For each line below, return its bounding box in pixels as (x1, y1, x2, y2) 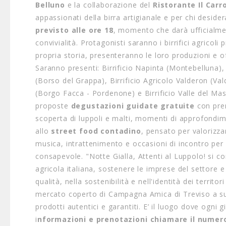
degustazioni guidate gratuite (71, 101, 195, 110)
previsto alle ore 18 (35, 25, 114, 35)
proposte (35, 101, 71, 110)
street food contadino (51, 126, 141, 136)
